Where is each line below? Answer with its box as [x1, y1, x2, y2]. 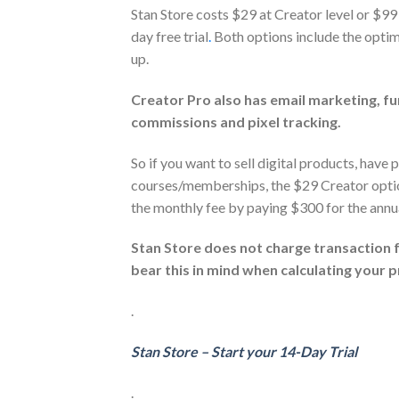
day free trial [131, 27, 208, 45]
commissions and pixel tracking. [131, 112, 341, 130]
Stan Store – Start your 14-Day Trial [131, 342, 357, 360]
